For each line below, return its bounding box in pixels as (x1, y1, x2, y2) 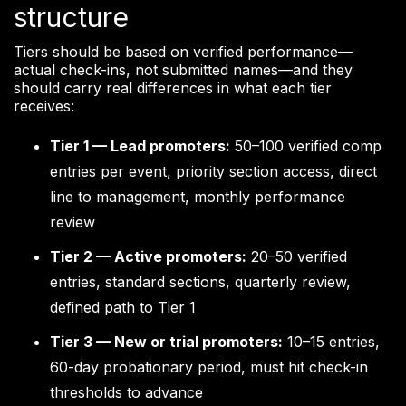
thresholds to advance (50, 383, 203, 402)
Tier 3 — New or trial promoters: (50, 333, 283, 352)
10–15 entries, (283, 333, 380, 352)
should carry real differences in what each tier (14, 79, 332, 98)
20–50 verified (246, 247, 347, 266)
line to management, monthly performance (50, 188, 345, 207)
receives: (14, 97, 74, 116)
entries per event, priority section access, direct (50, 162, 377, 181)
